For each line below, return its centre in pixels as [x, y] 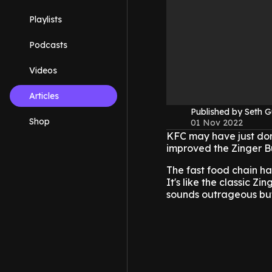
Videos [43, 70]
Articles [44, 96]
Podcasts [48, 45]
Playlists [46, 19]
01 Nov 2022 [217, 123]
